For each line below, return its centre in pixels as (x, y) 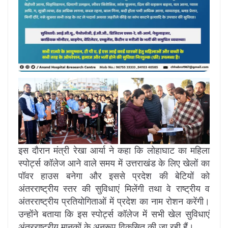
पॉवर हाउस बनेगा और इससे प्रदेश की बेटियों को (114, 176)
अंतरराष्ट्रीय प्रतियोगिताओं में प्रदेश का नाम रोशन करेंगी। (114, 201)
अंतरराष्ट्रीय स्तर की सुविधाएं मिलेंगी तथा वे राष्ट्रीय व (114, 189)
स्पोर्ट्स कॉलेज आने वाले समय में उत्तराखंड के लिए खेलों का (114, 163)
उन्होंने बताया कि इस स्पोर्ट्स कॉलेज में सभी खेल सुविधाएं (114, 214)
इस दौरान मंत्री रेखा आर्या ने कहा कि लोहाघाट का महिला (114, 150)
